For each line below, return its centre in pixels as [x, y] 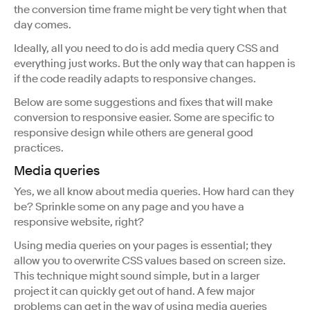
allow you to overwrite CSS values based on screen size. [150, 261]
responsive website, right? [79, 222]
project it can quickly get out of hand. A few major [134, 291]
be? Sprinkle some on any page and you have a [129, 207]
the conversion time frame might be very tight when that [150, 9]
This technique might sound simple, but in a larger [137, 276]
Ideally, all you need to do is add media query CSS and [146, 48]
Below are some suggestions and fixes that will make [143, 102]
